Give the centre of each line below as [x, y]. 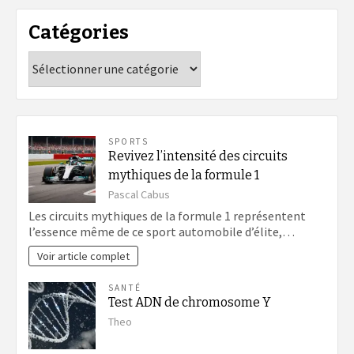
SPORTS [129, 141]
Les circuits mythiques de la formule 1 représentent [167, 216]
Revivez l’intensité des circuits [198, 156]
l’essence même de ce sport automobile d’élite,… [162, 232]
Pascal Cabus [139, 194]
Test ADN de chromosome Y [190, 302]
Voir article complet [84, 256]
